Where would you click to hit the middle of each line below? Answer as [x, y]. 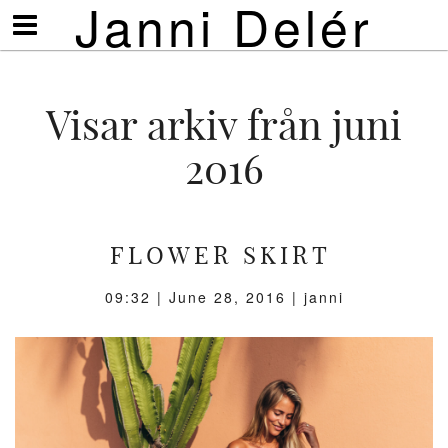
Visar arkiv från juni [224, 125]
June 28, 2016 [227, 297]
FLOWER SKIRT [220, 255]
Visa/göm [53, 20]
